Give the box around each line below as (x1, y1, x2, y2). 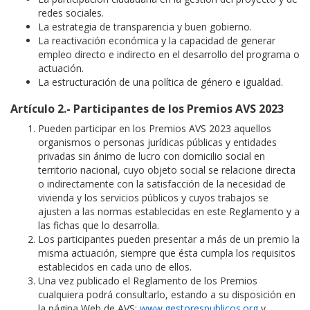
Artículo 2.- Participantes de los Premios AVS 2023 (10, 101, 284, 117)
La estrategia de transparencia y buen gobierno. (38, 20, 252, 34)
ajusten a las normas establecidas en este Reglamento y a (38, 205, 300, 219)
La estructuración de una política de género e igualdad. (38, 75, 283, 89)
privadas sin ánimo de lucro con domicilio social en (38, 149, 265, 163)
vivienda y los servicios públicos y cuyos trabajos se (38, 191, 268, 205)
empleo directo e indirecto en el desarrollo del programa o (38, 48, 300, 62)
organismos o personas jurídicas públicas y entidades (38, 136, 277, 149)
